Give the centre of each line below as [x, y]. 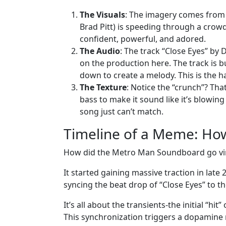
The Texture [103, 88]
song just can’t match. [122, 112]
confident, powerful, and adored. [143, 39]
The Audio [100, 51]
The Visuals [102, 15]
